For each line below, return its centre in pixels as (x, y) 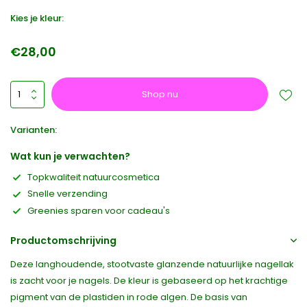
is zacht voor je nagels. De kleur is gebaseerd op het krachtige (149, 281)
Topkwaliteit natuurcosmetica (94, 177)
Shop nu (160, 94)
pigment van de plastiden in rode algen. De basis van (129, 297)
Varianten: (34, 130)
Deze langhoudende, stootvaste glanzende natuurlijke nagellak (152, 265)
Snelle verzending (67, 194)
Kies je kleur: (37, 18)
